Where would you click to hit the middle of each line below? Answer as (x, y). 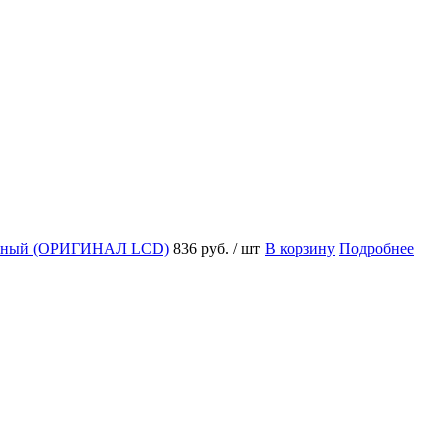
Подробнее (376, 248)
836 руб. (203, 248)
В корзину (300, 248)
